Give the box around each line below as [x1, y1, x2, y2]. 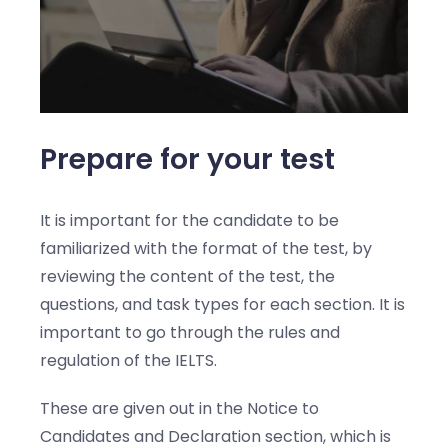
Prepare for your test [40, 139, 335, 180]
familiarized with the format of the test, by [40, 236, 372, 260]
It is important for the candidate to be [40, 208, 339, 232]
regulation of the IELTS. [40, 348, 217, 372]
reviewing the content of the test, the [40, 264, 335, 288]
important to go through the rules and [40, 320, 340, 344]
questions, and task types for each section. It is [40, 292, 405, 316]
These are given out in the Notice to [40, 396, 319, 420]
